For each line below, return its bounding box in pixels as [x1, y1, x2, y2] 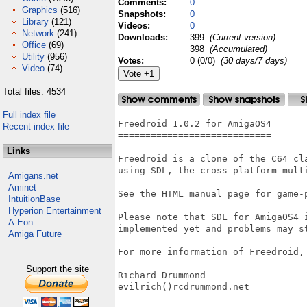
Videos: [118, 21, 153, 31]
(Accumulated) [207, 44, 267, 54]
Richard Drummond [118, 270, 206, 280]
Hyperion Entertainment [8, 206, 101, 216]
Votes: [118, 56, 147, 66]
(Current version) [207, 32, 275, 42]
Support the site [26, 264, 89, 274]
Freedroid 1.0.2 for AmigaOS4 [118, 119, 271, 129]
